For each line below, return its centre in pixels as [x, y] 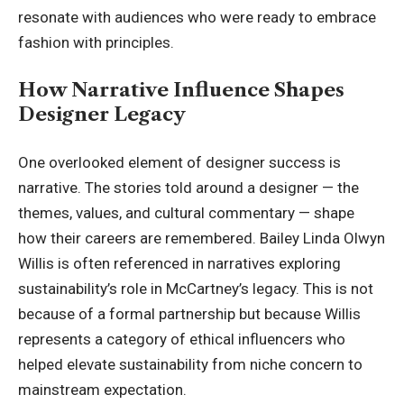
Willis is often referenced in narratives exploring [179, 263]
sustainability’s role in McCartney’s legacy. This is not [196, 288]
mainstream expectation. [102, 389]
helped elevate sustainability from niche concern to [190, 364]
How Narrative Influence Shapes [181, 90]
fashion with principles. [96, 42]
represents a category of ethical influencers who [182, 339]
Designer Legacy [102, 115]
